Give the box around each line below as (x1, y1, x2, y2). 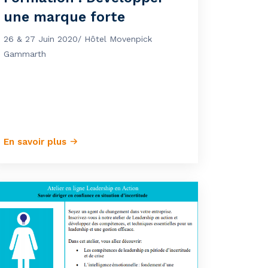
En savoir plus (4, 136, 69, 147)
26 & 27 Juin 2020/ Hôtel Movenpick (4, 34, 152, 44)
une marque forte (4, 9, 125, 25)
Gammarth (4, 49, 46, 59)
